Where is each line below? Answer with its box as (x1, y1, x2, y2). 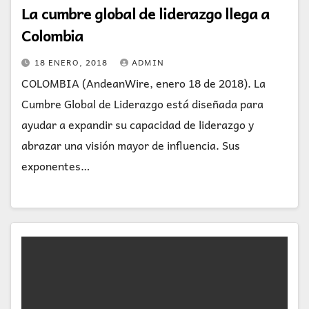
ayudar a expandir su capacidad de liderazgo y (21, 115, 254, 134)
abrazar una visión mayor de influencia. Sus (21, 136, 240, 154)
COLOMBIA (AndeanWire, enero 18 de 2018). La (21, 74, 266, 92)
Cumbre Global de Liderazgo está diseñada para (21, 94, 263, 113)
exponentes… (21, 157, 90, 175)
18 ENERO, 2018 (34, 55, 110, 70)
